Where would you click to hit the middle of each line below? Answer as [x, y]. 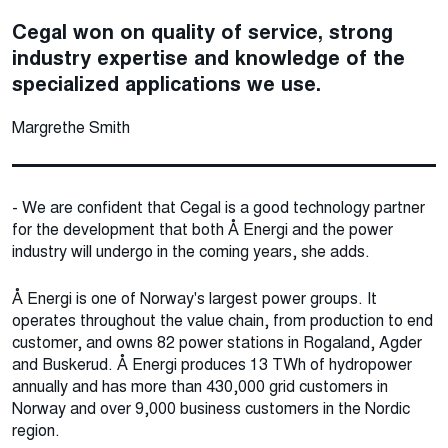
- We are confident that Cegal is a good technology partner [218, 207]
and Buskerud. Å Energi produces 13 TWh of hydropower [212, 364]
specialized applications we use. [166, 83]
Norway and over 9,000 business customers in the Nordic [211, 408]
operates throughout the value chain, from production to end [222, 320]
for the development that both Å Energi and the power [202, 229]
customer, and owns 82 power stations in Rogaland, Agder [217, 342]
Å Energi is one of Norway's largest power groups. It [194, 298]
